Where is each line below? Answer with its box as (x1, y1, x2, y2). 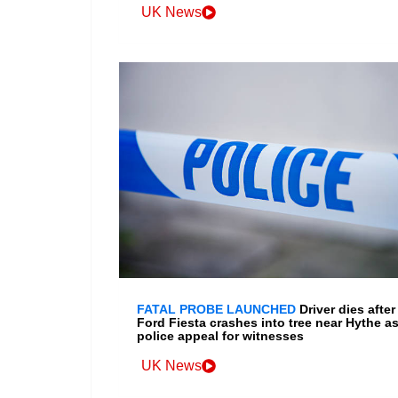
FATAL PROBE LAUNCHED (137, 302, 296, 317)
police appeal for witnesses (137, 329, 304, 344)
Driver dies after (299, 302, 395, 317)
